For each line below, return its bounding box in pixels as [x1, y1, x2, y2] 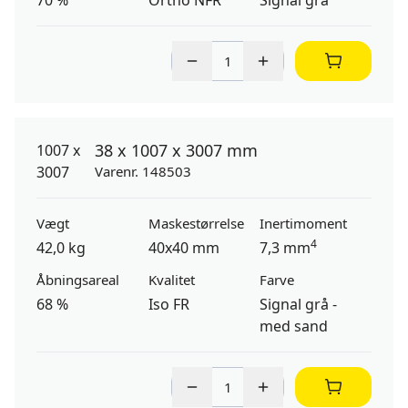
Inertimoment [260, 214, 348, 232]
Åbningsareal [36, 270, 119, 289]
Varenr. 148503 [95, 162, 191, 180]
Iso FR [148, 294, 189, 314]
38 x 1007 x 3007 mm [95, 139, 258, 161]
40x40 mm [148, 238, 219, 258]
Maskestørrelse [148, 214, 244, 232]
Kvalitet [148, 270, 195, 289]
